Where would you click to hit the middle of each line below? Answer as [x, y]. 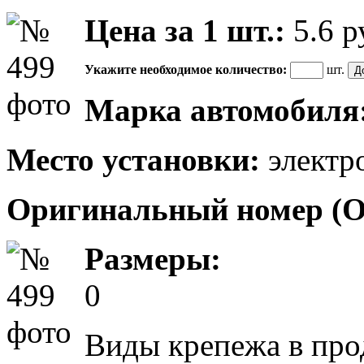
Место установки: [133, 159]
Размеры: [153, 258]
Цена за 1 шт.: [185, 30]
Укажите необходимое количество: [186, 69]
